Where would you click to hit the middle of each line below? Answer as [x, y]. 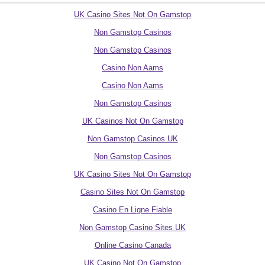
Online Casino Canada [132, 245]
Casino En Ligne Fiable [132, 210]
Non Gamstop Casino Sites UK [132, 227]
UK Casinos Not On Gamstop [132, 121]
